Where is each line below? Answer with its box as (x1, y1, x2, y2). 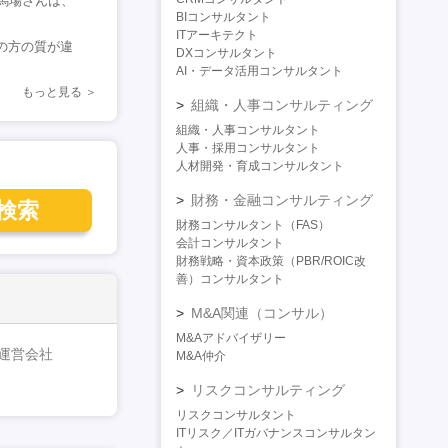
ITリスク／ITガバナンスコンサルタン (176, 426, 376, 441)
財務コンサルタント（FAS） (176, 218, 330, 233)
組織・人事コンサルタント (176, 123, 320, 138)
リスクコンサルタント (176, 408, 296, 423)
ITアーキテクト (176, 28, 258, 43)
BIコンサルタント (176, 10, 271, 25)
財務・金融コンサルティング (191, 192, 373, 209)
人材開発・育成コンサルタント (176, 159, 344, 174)
